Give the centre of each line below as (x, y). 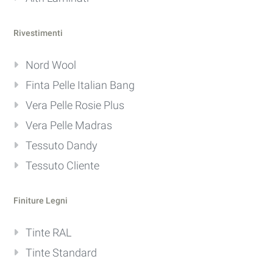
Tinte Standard (62, 252)
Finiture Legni (41, 200)
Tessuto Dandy (62, 145)
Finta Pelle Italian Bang (80, 85)
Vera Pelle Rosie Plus (75, 105)
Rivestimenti (38, 33)
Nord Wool (51, 65)
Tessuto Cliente (63, 165)
